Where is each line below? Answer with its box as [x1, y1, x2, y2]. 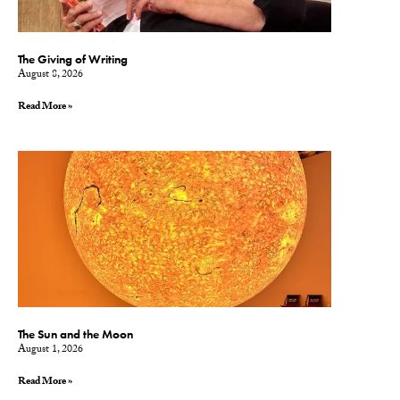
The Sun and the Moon [18, 327, 133, 343]
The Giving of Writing [18, 51, 128, 67]
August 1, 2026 [18, 341, 83, 360]
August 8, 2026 [18, 65, 83, 84]
